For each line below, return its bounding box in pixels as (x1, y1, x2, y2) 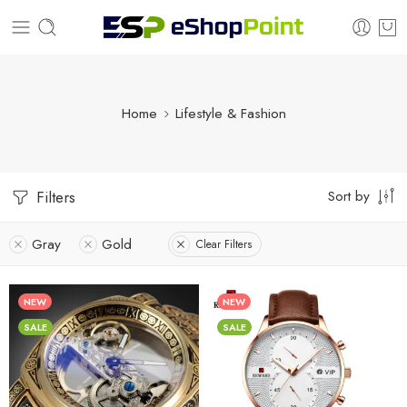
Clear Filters (196, 235, 252, 253)
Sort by (328, 185, 370, 206)
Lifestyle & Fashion (174, 103, 286, 124)
